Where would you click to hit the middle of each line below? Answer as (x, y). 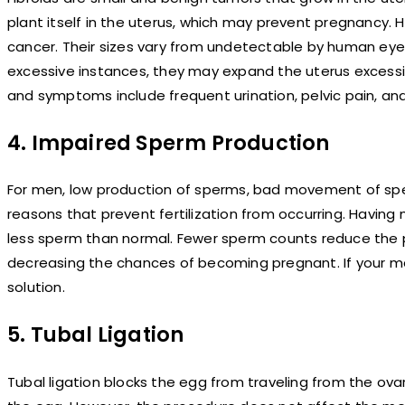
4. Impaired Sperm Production (169, 142)
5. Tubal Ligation (96, 335)
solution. (36, 287)
